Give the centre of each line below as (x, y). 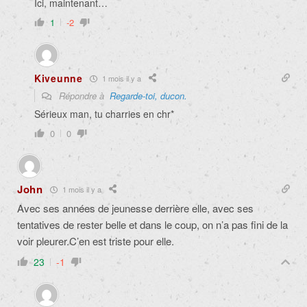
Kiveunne (59, 78)
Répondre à (83, 96)
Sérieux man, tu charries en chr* (104, 114)
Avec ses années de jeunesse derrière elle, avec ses (135, 208)
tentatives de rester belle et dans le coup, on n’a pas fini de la (152, 225)
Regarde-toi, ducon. (148, 96)
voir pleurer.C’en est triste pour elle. (96, 241)
